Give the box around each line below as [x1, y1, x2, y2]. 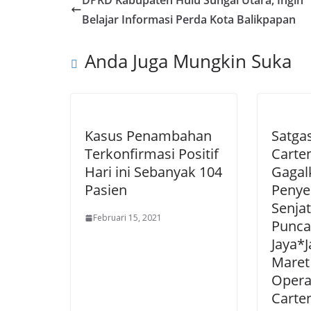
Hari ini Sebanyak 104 [85, 162, 222, 182]
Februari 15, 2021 [93, 212, 162, 224]
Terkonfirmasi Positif [85, 144, 219, 164]
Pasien [85, 180, 127, 200]
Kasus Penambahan [85, 126, 212, 146]
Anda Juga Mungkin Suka [85, 49, 292, 74]
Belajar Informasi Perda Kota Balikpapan [82, 12, 296, 28]
